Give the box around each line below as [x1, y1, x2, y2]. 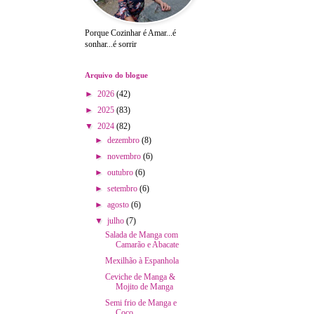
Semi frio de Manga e [105, 297, 177, 308]
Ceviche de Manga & [105, 271, 176, 282]
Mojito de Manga [116, 281, 174, 292]
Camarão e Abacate [116, 239, 179, 250]
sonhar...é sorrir [84, 39, 137, 49]
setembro [107, 183, 139, 193]
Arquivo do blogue [84, 70, 148, 79]
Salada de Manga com [105, 229, 179, 240]
